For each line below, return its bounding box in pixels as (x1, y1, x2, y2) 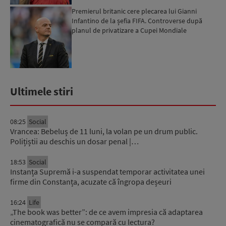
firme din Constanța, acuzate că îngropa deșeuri (10, 177, 172, 187)
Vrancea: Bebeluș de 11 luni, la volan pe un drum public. (10, 126, 198, 137)
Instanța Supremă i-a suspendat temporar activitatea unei (10, 166, 205, 177)
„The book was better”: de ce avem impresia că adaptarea (10, 207, 203, 217)
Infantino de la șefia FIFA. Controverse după (72, 16, 203, 25)
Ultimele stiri (10, 84, 73, 99)
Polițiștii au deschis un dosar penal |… (10, 136, 139, 147)
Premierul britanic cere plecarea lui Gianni (72, 6, 197, 16)
